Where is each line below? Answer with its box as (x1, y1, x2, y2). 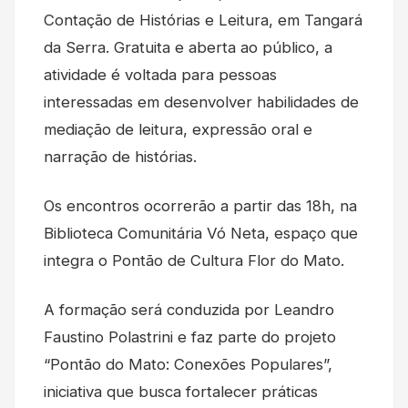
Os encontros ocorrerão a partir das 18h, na (44, 196, 357, 215)
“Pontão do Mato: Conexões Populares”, (44, 354, 332, 373)
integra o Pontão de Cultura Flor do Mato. (44, 250, 344, 270)
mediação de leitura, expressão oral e (44, 119, 312, 138)
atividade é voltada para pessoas (44, 65, 277, 84)
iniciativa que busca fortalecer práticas (44, 382, 318, 401)
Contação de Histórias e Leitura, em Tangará (44, 10, 362, 29)
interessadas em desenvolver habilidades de (44, 92, 359, 111)
